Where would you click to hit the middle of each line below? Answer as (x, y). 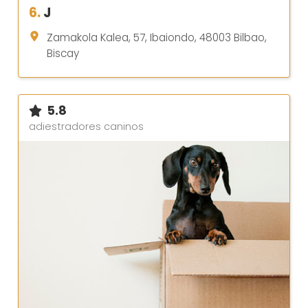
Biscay (63, 53)
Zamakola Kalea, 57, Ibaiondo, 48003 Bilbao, (157, 37)
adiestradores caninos (86, 126)
